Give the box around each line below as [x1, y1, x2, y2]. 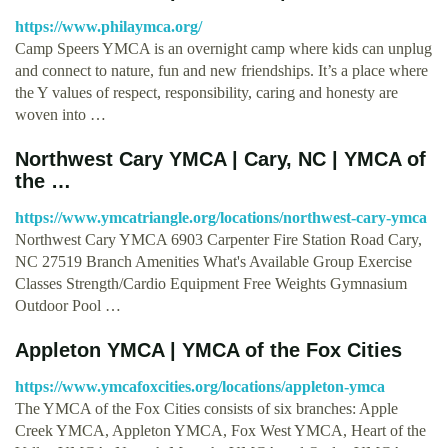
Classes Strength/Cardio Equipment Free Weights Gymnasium [15, 274, 407, 292]
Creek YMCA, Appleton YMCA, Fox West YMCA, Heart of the [15, 421, 426, 439]
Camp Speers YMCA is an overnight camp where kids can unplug [15, 39, 432, 57]
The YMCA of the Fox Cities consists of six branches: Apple [15, 399, 398, 417]
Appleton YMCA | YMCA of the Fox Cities [15, 338, 402, 361]
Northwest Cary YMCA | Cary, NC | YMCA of [15, 147, 426, 170]
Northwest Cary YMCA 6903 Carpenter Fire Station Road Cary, [15, 230, 422, 248]
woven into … [15, 105, 106, 123]
